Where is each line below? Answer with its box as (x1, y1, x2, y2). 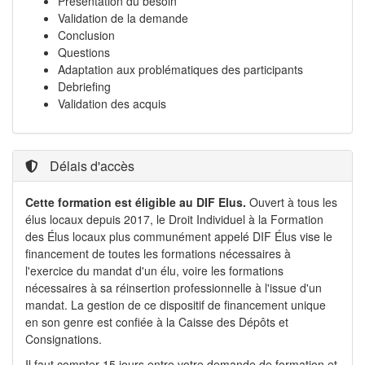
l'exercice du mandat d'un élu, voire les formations (25, 262, 284, 279)
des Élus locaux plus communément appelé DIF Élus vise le (25, 228, 332, 244)
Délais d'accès (46, 156, 134, 175)
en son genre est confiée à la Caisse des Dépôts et (25, 314, 288, 330)
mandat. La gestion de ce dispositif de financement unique (25, 297, 326, 313)
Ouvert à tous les (246, 194, 337, 210)
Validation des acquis (58, 95, 166, 112)
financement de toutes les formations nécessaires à (25, 245, 291, 262)
